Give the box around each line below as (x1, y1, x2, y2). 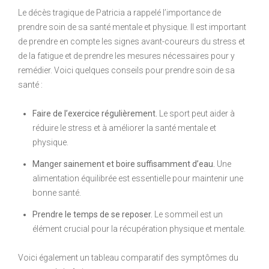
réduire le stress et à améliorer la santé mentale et (32, 122, 216, 133)
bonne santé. (32, 187, 81, 198)
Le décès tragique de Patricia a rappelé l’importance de (18, 7, 221, 17)
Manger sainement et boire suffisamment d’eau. (32, 159, 215, 169)
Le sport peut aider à (157, 108, 235, 118)
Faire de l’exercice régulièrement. (32, 108, 157, 118)
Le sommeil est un (153, 209, 223, 219)
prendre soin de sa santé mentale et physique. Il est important (18, 22, 246, 32)
